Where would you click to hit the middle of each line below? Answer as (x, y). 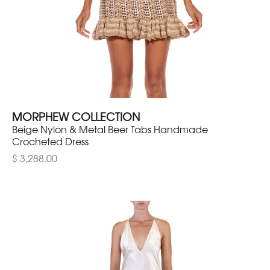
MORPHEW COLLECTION (76, 117)
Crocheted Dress (50, 141)
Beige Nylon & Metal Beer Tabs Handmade (110, 129)
